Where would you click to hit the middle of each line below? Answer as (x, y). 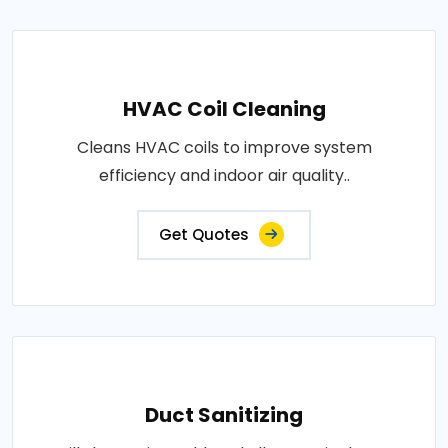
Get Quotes (204, 234)
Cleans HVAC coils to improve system (224, 147)
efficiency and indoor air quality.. (224, 175)
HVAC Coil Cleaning (224, 109)
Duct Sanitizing (224, 415)
